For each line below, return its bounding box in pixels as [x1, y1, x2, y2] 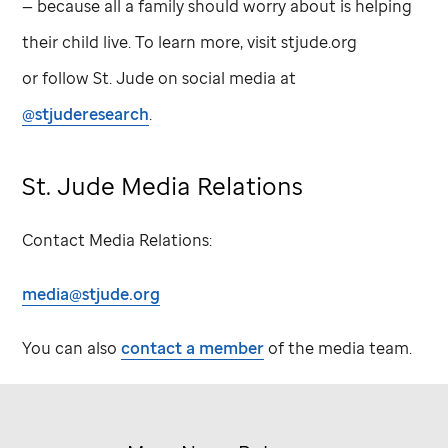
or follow [22, 66, 94, 89]
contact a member [121, 336, 265, 359]
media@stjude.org [22, 282, 161, 305]
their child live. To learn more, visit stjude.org [22, 30, 358, 53]
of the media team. [264, 336, 413, 359]
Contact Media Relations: [22, 228, 213, 251]
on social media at [154, 66, 297, 89]
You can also [22, 336, 122, 359]
